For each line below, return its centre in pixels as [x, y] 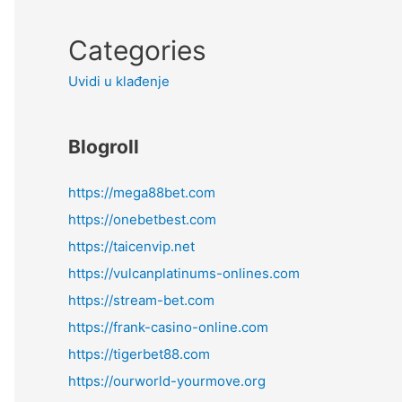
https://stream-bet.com [141, 300]
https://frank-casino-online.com [168, 327]
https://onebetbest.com [142, 219]
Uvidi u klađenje [119, 81]
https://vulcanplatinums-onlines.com [184, 273]
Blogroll [104, 147]
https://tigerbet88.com [139, 354]
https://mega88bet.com [142, 192]
